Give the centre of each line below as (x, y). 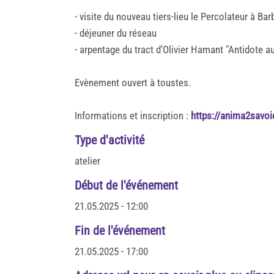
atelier (87, 161)
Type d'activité (109, 140)
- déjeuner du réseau (116, 33)
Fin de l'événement (120, 230)
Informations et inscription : (133, 115)
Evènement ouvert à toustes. (133, 82)
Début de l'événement (126, 185)
